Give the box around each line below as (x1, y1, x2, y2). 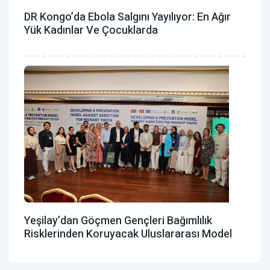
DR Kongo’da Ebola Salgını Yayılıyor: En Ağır (24, 9, 231, 26)
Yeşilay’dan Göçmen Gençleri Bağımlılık (24, 212, 212, 229)
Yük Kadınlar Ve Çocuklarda (24, 22, 158, 39)
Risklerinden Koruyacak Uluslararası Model (24, 225, 232, 242)
